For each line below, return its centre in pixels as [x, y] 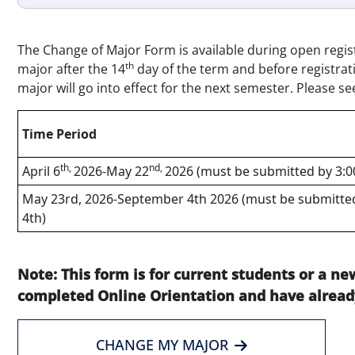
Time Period [60, 134]
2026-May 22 [112, 171]
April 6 [42, 171]
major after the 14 [71, 69]
